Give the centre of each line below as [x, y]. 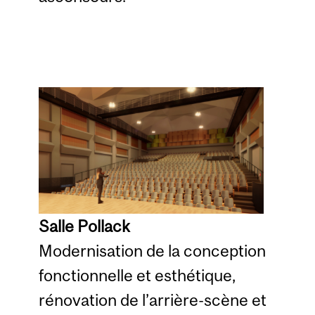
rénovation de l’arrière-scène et [152, 300]
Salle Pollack [84, 226]
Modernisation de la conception [152, 251]
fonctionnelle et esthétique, [137, 276]
